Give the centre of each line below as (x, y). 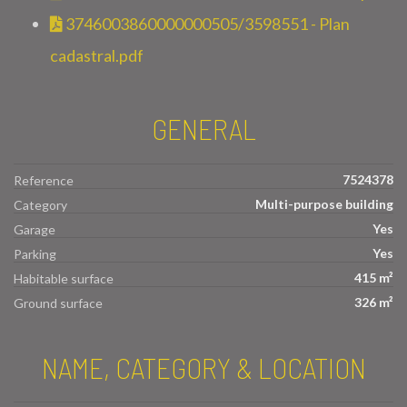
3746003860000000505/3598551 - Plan (206, 23)
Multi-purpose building (324, 203)
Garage (35, 229)
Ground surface (58, 303)
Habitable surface (64, 278)
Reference (44, 180)
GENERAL (203, 128)
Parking (35, 253)
